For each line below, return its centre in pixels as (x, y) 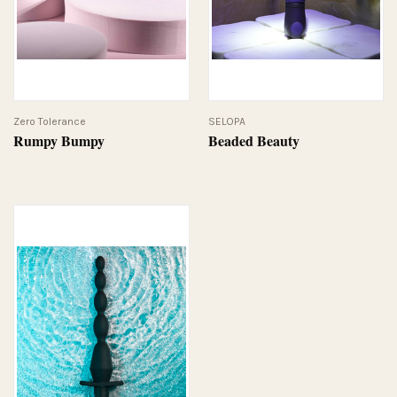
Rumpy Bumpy (59, 140)
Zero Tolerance (50, 121)
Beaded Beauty (253, 140)
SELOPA (226, 121)
